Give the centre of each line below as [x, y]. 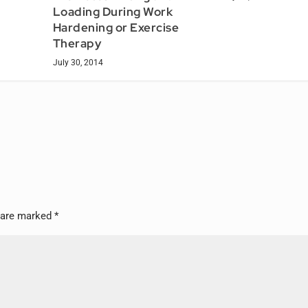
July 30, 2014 [78, 63]
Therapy [77, 44]
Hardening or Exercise [116, 28]
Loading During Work [113, 12]
